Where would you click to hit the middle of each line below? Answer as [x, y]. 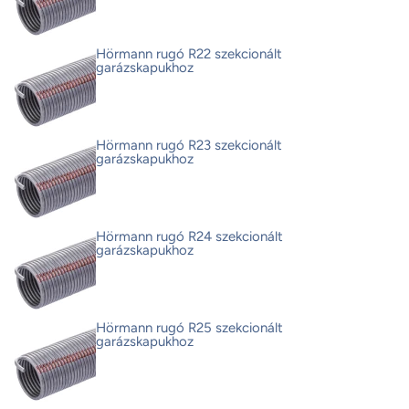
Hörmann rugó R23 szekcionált [189, 146]
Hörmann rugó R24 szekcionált [189, 237]
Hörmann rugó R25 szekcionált [189, 328]
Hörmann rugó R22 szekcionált [189, 54]
